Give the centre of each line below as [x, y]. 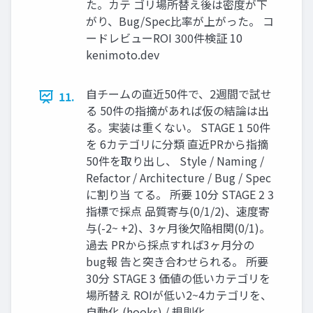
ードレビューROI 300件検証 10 [164, 38]
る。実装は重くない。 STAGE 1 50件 [178, 128]
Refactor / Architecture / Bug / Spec [179, 178]
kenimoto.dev [123, 55]
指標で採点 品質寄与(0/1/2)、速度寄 [178, 211]
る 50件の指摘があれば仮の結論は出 [177, 111]
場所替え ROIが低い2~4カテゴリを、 [179, 295]
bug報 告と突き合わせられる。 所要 [177, 262]
